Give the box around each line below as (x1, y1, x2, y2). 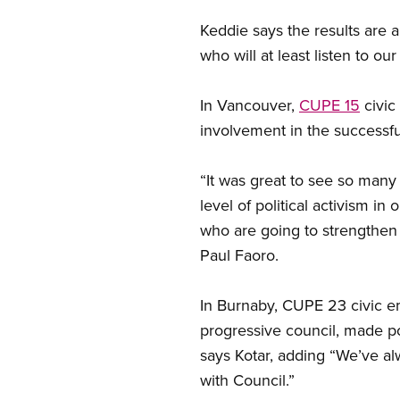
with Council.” (200, 369, 295, 391)
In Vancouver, (200, 94, 299, 116)
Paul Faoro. (200, 244, 279, 266)
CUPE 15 (299, 94, 360, 116)
